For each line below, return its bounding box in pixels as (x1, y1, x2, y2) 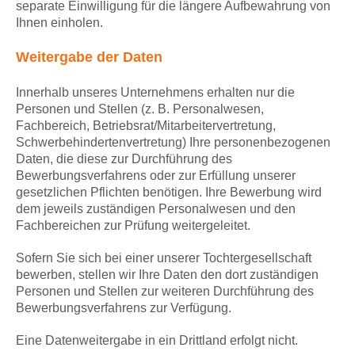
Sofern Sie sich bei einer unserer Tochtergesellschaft (16, 251, 311, 265)
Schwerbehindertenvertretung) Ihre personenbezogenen (16, 136, 330, 150)
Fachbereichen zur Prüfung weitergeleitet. (16, 219, 250, 233)
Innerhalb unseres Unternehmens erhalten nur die (16, 86, 295, 100)
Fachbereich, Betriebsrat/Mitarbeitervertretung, (16, 119, 276, 133)
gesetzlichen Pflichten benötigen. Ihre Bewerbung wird (16, 185, 322, 200)
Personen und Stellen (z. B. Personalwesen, (16, 102, 264, 116)
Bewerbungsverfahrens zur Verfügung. (16, 301, 231, 315)
